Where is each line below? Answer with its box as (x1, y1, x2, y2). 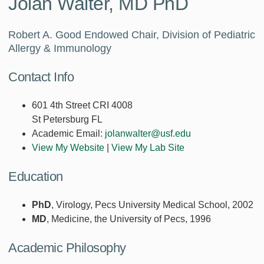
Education (8, 169, 63, 184)
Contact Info (8, 70, 74, 85)
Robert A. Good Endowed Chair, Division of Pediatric (8, 29, 255, 41)
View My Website (32, 143, 104, 153)
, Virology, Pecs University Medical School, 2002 (51, 200, 253, 210)
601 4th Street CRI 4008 (32, 100, 133, 111)
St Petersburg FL (32, 114, 103, 125)
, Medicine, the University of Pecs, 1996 (47, 214, 211, 225)
